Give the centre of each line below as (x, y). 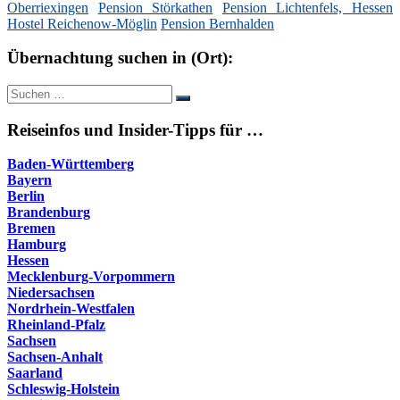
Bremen (31, 229)
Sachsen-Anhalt (55, 357)
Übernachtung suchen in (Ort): (120, 58)
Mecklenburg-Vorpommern (91, 277)
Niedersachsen (51, 293)
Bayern (29, 180)
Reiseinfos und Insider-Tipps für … (135, 129)
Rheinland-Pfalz (56, 325)
